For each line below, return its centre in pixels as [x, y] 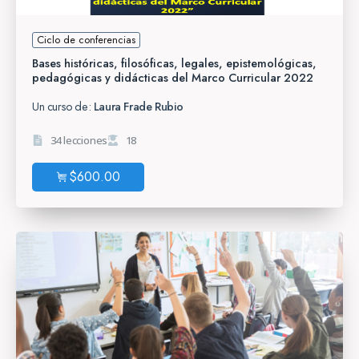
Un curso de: [63, 106]
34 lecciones [79, 140]
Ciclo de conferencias [86, 39]
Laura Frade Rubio [139, 106]
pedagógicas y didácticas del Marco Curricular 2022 [173, 77]
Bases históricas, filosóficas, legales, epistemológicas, [174, 63]
